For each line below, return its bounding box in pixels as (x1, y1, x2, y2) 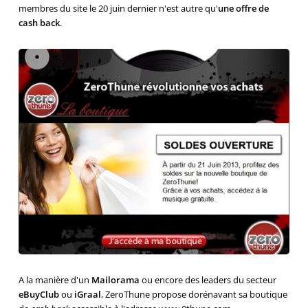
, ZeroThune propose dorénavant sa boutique (100, 288, 287, 301)
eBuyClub (18, 288, 59, 301)
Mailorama (91, 274, 140, 287)
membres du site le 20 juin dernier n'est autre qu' (18, 2, 218, 14)
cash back (18, 16, 60, 29)
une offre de (217, 2, 269, 14)
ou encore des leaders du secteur (139, 274, 276, 287)
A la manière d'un (18, 274, 91, 287)
